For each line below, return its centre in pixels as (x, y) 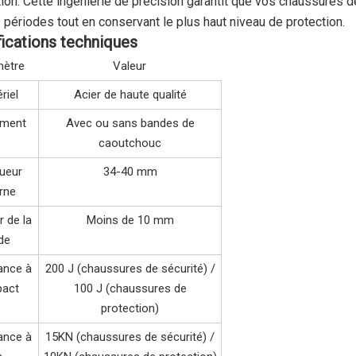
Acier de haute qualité (130, 94)
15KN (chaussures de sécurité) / (130, 337)
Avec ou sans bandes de (130, 123)
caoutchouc (130, 143)
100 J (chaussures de (130, 288)
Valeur (130, 66)
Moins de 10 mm (130, 220)
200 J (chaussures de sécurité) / (130, 268)
